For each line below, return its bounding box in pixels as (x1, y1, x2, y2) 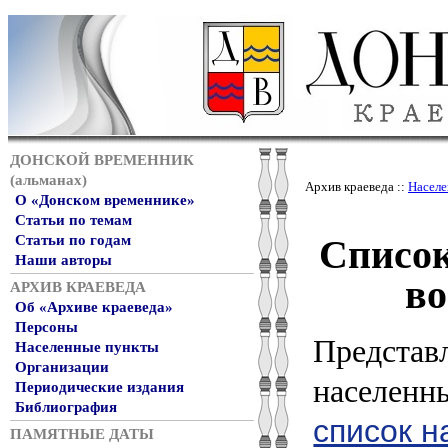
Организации (15, 359, 109, 375)
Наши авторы (15, 252, 112, 268)
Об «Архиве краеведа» (15, 299, 173, 315)
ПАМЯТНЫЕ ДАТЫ (10, 426, 154, 442)
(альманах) (10, 172, 87, 188)
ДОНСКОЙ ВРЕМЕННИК (10, 152, 194, 168)
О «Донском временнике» (15, 192, 195, 208)
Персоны (15, 319, 78, 335)
